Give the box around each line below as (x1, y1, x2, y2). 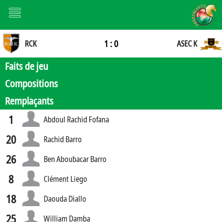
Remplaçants (5, 94, 54, 108)
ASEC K (177, 38, 198, 49)
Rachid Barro (43, 133, 82, 145)
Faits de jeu (5, 59, 48, 73)
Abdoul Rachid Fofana (43, 113, 109, 125)
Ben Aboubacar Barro (43, 153, 107, 165)
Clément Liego (43, 173, 87, 184)
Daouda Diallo (43, 193, 86, 204)
